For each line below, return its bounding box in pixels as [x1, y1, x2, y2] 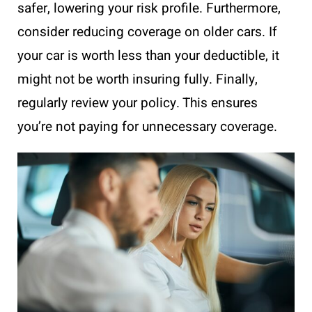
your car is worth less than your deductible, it [17, 45, 279, 65]
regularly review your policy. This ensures [17, 93, 258, 113]
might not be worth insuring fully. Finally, [17, 69, 258, 89]
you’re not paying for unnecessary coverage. [17, 116, 277, 136]
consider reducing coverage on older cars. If [17, 22, 277, 42]
